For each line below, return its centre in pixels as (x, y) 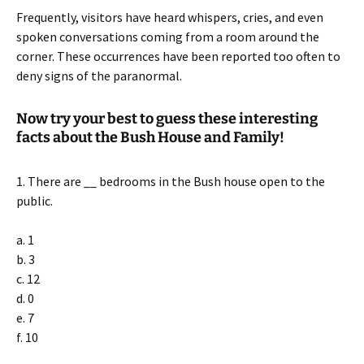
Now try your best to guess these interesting (167, 119)
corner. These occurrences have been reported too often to (178, 56)
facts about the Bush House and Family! (150, 137)
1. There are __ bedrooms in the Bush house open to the (171, 181)
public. (35, 201)
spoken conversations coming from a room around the (168, 37)
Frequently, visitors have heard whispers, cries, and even (170, 17)
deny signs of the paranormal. (99, 76)
